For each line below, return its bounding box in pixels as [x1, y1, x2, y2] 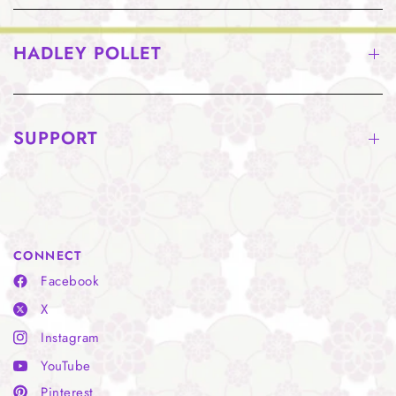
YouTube [41, 356, 91, 376]
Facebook [41, 271, 100, 291]
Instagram [41, 328, 100, 347]
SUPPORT [13, 126, 98, 151]
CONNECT [13, 247, 82, 264]
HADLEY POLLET [13, 41, 162, 66]
